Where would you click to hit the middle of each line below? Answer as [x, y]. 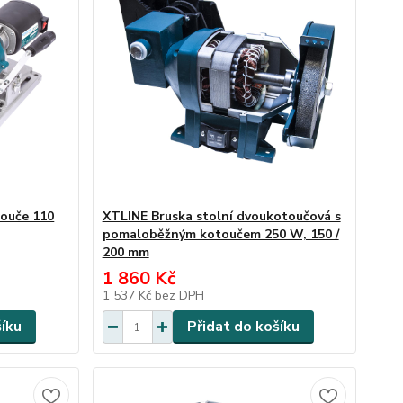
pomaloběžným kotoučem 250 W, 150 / [220, 234]
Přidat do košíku [243, 327]
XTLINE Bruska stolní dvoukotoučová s [221, 216]
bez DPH [179, 296]
